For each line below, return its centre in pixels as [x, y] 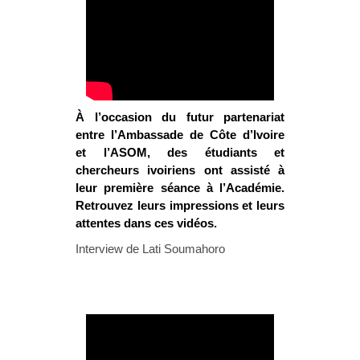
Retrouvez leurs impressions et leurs [180, 205]
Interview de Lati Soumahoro [150, 248]
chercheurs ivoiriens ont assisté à [180, 170]
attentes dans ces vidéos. [146, 223]
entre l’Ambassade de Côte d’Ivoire [180, 134]
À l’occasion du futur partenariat [180, 117]
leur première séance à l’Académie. [180, 187]
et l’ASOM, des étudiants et [180, 152]
